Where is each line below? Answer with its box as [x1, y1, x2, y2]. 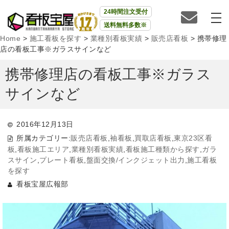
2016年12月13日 [16, 120, 74, 128]
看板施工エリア [17, 145, 70, 153]
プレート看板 [39, 155, 84, 164]
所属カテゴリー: [16, 133, 71, 142]
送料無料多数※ [103, 21, 147, 29]
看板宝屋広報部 [16, 179, 68, 188]
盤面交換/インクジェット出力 [86, 155, 185, 164]
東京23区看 [174, 133, 213, 142]
